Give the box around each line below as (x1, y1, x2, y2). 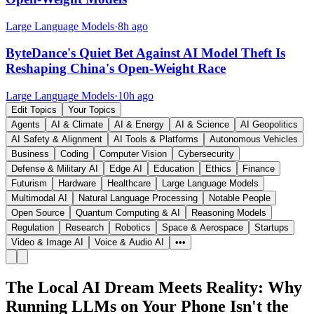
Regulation (11, 222, 54, 233)
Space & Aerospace (162, 222, 243, 233)
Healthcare (107, 178, 151, 189)
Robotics (115, 222, 151, 233)
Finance (243, 163, 275, 175)
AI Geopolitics (240, 119, 298, 130)
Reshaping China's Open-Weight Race (6, 61, 226, 76)
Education (153, 163, 194, 175)
